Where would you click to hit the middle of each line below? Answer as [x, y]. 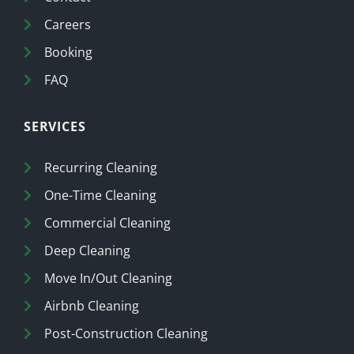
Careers [68, 24]
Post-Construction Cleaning [126, 333]
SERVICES [55, 126]
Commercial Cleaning [107, 222]
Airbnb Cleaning [92, 305]
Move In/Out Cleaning [108, 278]
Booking [68, 52]
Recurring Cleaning [101, 167]
